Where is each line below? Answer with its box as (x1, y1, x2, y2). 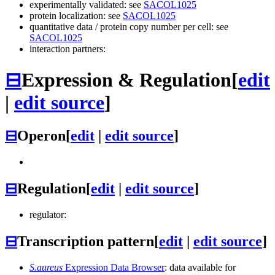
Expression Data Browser (63, 261, 165, 273)
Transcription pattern (17, 233, 154, 249)
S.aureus (29, 261, 63, 273)
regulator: (29, 209, 66, 220)
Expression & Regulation (21, 68, 231, 91)
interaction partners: (29, 44, 106, 55)
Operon (17, 128, 66, 144)
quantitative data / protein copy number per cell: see (29, 21, 228, 33)
